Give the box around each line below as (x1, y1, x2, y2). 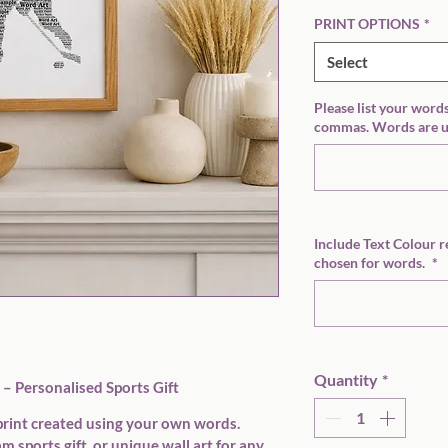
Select (327, 53, 368, 71)
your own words (126, 414, 237, 432)
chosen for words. (314, 254, 428, 271)
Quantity (314, 370, 378, 389)
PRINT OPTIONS (314, 15, 420, 32)
